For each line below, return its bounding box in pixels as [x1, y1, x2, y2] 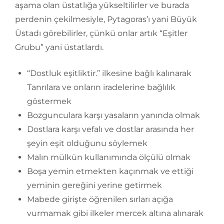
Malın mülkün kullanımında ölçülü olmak [27, 152, 190, 162]
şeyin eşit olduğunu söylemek [27, 138, 147, 148]
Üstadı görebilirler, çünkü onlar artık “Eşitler [15, 28, 187, 38]
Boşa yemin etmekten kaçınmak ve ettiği [27, 166, 193, 176]
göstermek [27, 96, 71, 106]
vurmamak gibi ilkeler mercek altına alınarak [27, 208, 203, 218]
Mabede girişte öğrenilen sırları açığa [27, 194, 173, 204]
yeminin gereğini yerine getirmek [27, 180, 162, 190]
